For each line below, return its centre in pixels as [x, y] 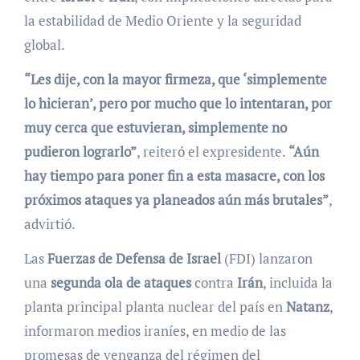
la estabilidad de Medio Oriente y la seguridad [162, 21]
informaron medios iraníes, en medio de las [155, 331]
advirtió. [49, 224]
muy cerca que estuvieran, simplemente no [155, 128]
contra [214, 283]
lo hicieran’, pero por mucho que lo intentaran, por [178, 104]
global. [44, 45]
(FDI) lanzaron [266, 259]
